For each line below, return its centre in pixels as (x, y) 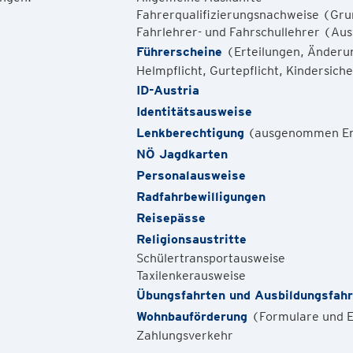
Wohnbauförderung (193, 316)
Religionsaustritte (191, 239)
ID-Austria (167, 90)
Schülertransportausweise (210, 258)
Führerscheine (181, 52)
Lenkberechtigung (190, 133)
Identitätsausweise (194, 111)
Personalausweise (191, 175)
